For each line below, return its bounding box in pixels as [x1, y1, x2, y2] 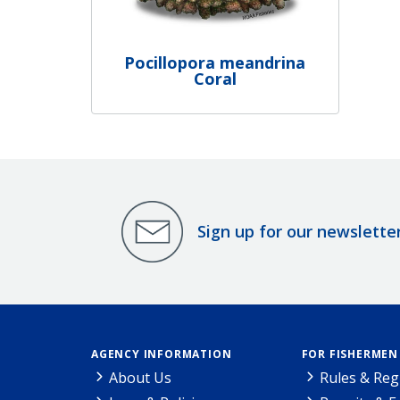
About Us [109, 367, 171, 387]
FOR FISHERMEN [301, 346, 398, 362]
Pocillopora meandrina [124, 51, 306, 73]
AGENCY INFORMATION [91, 346, 232, 362]
